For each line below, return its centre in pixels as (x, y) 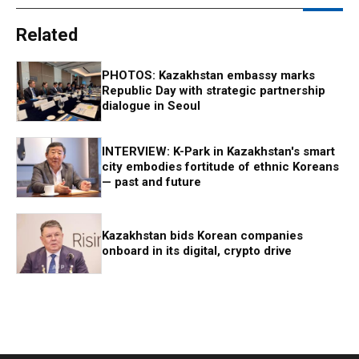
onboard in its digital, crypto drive (197, 250)
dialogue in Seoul (151, 106)
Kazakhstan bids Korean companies (202, 235)
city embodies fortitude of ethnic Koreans (220, 167)
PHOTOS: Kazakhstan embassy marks (208, 75)
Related (47, 34)
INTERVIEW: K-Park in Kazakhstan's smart (218, 151)
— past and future (151, 182)
